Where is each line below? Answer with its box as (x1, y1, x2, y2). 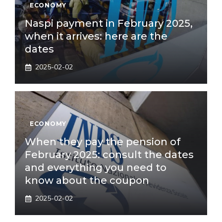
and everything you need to (25, 162, 166, 173)
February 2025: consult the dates (25, 149, 194, 161)
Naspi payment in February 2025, (25, 17, 193, 29)
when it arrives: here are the (25, 30, 167, 42)
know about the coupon (25, 174, 149, 186)
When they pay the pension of (25, 136, 180, 148)
